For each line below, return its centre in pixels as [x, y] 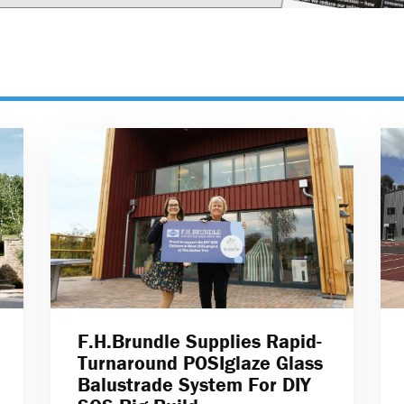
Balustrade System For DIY [193, 385]
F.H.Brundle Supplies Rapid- [199, 342]
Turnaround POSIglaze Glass [200, 363]
